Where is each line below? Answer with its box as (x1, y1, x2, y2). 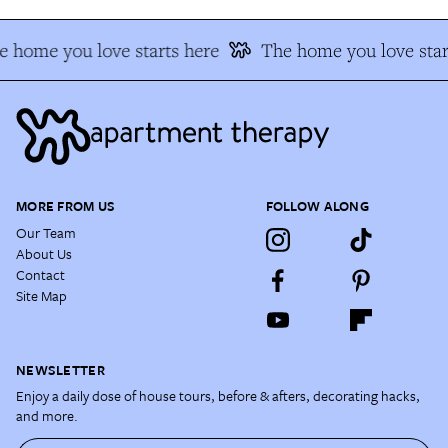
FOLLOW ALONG (265, 196, 369, 216)
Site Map (16, 285, 67, 306)
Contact (16, 264, 65, 285)
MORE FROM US (16, 196, 116, 216)
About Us (16, 243, 72, 264)
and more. (16, 405, 78, 426)
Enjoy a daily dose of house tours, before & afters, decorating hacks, (16, 385, 420, 406)
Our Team (16, 222, 76, 243)
